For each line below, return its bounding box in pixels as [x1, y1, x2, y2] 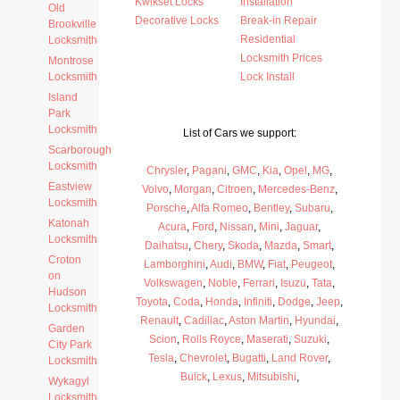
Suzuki [294, 333, 328, 346]
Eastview [48, 180, 93, 193]
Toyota [136, 296, 169, 308]
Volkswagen [144, 277, 204, 289]
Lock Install [240, 71, 296, 83]
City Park [48, 338, 93, 351]
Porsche [146, 202, 187, 214]
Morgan [173, 183, 212, 196]
